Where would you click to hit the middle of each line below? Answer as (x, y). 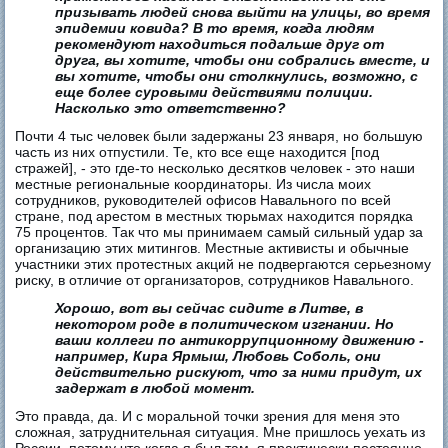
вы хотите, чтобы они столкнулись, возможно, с (237, 76)
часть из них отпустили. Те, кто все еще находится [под (197, 152)
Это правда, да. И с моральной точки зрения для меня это (208, 416)
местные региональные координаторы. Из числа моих (193, 184)
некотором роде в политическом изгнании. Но (225, 324)
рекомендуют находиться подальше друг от (220, 44)
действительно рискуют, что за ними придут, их (239, 372)
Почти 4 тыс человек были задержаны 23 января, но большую (219, 136)
